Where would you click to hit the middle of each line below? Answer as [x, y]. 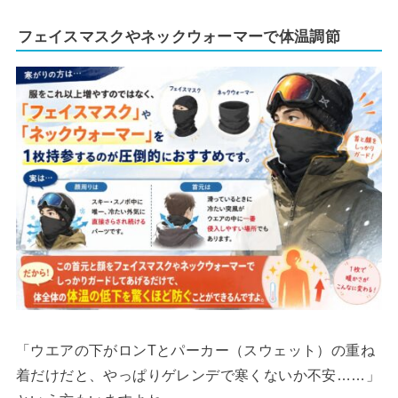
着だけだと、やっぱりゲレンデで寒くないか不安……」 [198, 375]
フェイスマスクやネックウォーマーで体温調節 [179, 37]
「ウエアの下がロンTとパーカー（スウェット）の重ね [195, 350]
